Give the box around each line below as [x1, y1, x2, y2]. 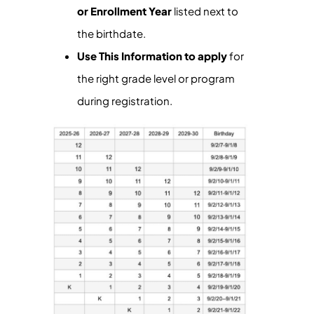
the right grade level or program [77, 71, 235, 85]
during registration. [77, 94, 172, 107]
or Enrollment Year [77, 4, 172, 18]
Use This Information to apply [77, 49, 227, 62]
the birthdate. [77, 27, 146, 40]
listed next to [172, 4, 238, 18]
